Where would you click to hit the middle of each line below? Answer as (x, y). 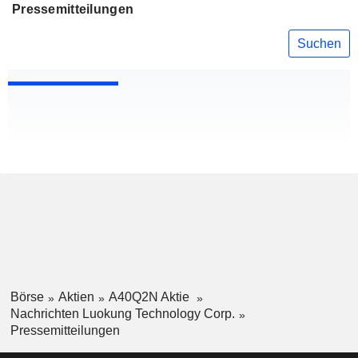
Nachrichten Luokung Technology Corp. (122, 313)
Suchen (319, 43)
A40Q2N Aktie (150, 297)
